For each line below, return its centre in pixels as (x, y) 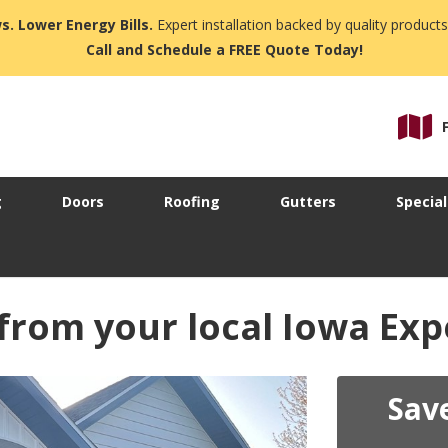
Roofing (192, 202)
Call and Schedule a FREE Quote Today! (224, 49)
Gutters (308, 202)
